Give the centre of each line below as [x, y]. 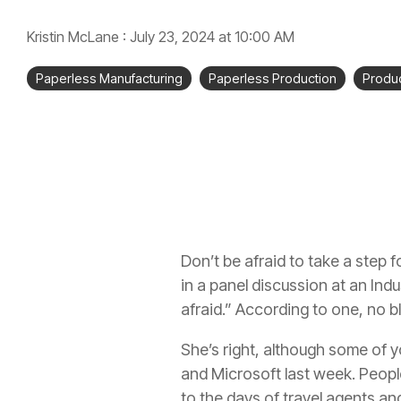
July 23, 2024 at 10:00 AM [212, 37]
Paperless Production [273, 78]
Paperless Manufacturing [109, 78]
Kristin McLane [75, 37]
